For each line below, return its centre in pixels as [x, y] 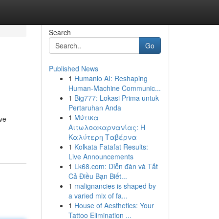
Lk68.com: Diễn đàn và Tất [116, 166]
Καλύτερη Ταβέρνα [102, 137]
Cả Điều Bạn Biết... [98, 176]
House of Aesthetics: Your [114, 205]
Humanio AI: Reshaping [111, 78]
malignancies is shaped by [115, 186]
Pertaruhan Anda [95, 108]
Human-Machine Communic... [114, 88]
